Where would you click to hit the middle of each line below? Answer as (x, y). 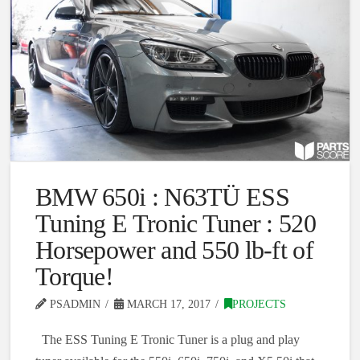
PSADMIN (73, 305)
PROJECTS (259, 305)
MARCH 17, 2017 (167, 305)
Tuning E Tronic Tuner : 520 (175, 224)
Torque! (74, 277)
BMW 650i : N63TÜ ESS (162, 197)
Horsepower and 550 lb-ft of (174, 250)
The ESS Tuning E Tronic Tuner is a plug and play (167, 340)
